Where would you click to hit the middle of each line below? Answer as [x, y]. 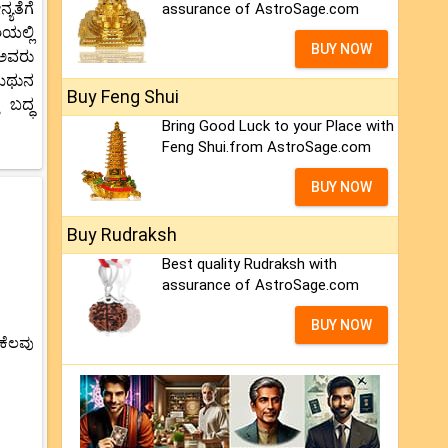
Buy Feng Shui [123, 97]
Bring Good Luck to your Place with [278, 126]
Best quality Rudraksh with [249, 264]
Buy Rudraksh [122, 235]
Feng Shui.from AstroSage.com [266, 147]
